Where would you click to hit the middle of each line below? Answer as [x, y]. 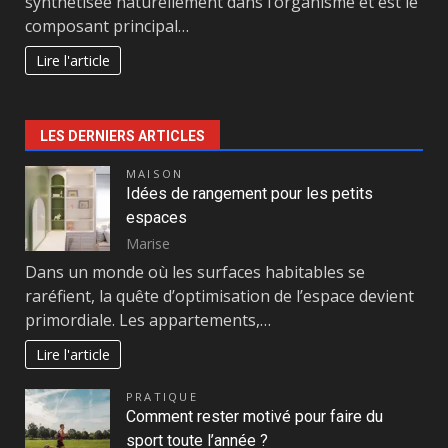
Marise [148, 243]
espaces [156, 217]
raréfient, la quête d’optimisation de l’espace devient [219, 296]
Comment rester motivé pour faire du [254, 416]
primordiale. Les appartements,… [148, 320]
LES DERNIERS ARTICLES [122, 135]
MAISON [155, 173]
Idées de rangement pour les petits [249, 193]
